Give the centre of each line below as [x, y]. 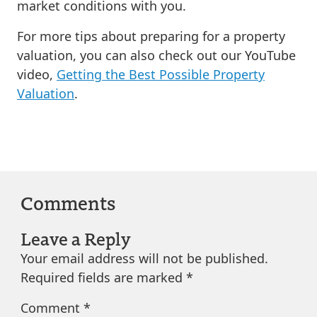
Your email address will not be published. [144, 259]
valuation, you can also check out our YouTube [156, 55]
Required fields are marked [103, 278]
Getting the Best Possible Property [161, 74]
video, [37, 74]
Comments [68, 203]
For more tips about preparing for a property [151, 36]
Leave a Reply [75, 238]
